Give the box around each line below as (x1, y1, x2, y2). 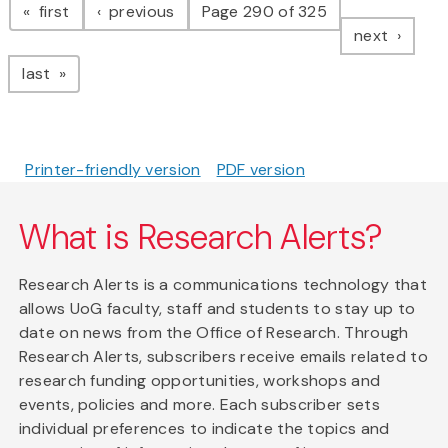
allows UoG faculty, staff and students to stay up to (18, 298, 416, 320)
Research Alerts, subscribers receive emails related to (18, 346, 428, 368)
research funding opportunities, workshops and (18, 370, 381, 392)
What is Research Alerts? (18, 215, 384, 261)
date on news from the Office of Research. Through (18, 322, 409, 344)
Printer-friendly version (25, 159, 201, 181)
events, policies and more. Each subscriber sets (18, 394, 380, 416)
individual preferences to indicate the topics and (18, 418, 390, 440)
